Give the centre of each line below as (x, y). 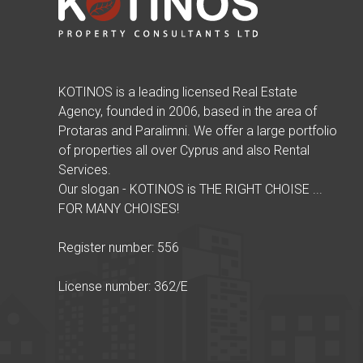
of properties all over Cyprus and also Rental (184, 150)
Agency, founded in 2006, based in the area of (188, 111)
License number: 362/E (123, 286)
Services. (85, 169)
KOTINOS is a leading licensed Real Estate (178, 92)
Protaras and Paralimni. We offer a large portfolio (198, 130)
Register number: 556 (119, 247)
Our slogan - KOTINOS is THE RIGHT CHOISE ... (190, 189)
